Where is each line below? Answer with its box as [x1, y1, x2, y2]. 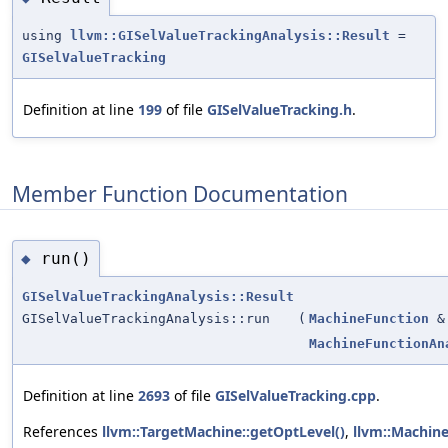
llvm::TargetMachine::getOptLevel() [102, 422, 345, 442]
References [23, 422, 102, 442]
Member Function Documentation [12, 179, 348, 208]
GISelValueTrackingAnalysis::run [22, 311, 270, 327]
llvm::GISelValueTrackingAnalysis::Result [70, 28, 390, 44]
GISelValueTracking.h [207, 100, 352, 120]
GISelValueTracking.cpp [215, 386, 376, 406]
